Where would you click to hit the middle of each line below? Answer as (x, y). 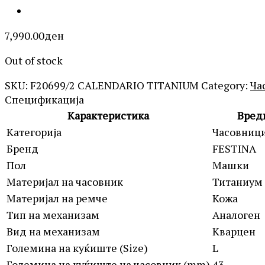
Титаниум (237, 181)
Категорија (34, 132)
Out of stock (34, 60)
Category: (226, 85)
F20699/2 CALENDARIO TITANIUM (114, 85)
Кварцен (234, 231)
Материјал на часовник (65, 181)
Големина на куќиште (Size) (77, 248)
